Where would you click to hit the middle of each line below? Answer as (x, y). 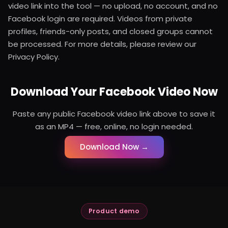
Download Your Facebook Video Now (114, 92)
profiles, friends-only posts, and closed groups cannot (110, 32)
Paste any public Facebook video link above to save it (114, 114)
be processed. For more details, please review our (102, 44)
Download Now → (114, 147)
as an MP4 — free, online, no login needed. (114, 127)
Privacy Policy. (34, 57)
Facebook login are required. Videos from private (100, 19)
